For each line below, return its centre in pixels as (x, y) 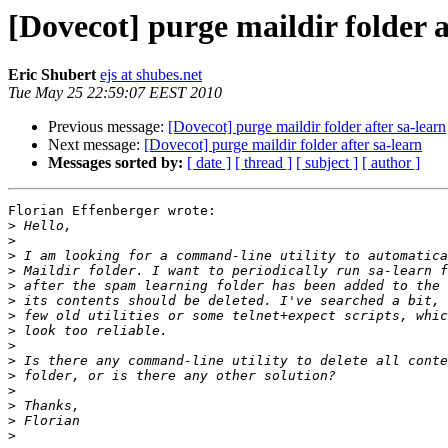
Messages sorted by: (115, 163)
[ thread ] (263, 163)
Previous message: (108, 127)
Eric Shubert (52, 75)
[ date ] (209, 163)
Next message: (96, 145)
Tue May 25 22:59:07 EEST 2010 (115, 93)
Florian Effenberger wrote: (112, 211)
